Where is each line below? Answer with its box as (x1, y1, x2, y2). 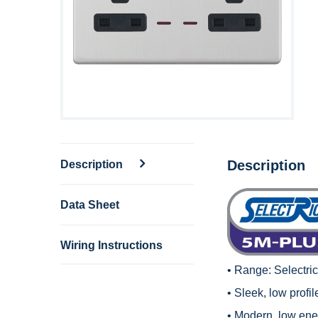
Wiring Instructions (60, 239, 163, 251)
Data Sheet (60, 199, 119, 210)
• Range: (226, 263, 274, 276)
